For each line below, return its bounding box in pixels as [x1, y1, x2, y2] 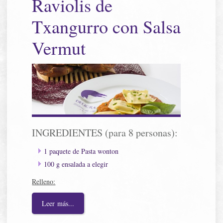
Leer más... [42, 198, 75, 208]
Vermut [32, 35, 86, 60]
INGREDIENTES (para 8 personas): [32, 125, 178, 139]
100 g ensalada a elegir [44, 159, 109, 169]
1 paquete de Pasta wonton [44, 146, 119, 156]
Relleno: [32, 176, 56, 186]
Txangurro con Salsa [32, 14, 181, 38]
